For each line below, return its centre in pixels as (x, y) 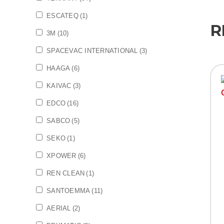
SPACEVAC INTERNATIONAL (92, 51)
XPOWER (61, 156)
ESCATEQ (62, 16)
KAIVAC (59, 86)
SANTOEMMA (68, 191)
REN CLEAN (66, 173)
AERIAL (59, 208)
